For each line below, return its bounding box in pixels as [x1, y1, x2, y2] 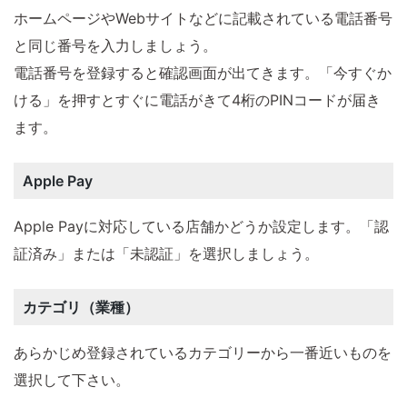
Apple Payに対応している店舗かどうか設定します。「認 [14, 217, 389, 236]
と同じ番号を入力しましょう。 [14, 36, 217, 55]
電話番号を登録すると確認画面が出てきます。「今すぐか [14, 64, 392, 83]
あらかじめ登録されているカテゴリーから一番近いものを [14, 343, 392, 362]
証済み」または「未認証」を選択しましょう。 [14, 244, 319, 263]
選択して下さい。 [14, 371, 130, 390]
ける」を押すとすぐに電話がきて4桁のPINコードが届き [14, 91, 381, 110]
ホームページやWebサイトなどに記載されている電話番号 [14, 9, 392, 28]
